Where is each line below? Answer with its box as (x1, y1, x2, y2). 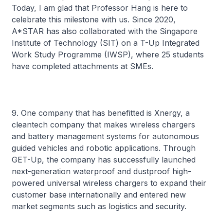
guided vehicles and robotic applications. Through (12, 143, 196, 153)
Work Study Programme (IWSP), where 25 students (12, 50, 204, 59)
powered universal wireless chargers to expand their (12, 178, 206, 188)
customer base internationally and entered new (12, 190, 186, 200)
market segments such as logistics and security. (12, 201, 186, 211)
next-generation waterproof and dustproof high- (12, 166, 191, 176)
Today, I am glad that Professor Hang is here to (12, 3, 188, 13)
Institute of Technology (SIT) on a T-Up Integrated (12, 38, 200, 48)
